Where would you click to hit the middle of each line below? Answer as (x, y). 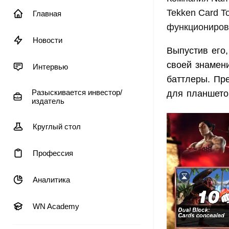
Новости (48, 40)
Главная (47, 14)
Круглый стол (57, 127)
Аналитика (51, 180)
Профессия (53, 153)
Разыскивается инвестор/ (77, 92)
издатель (48, 101)
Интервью (50, 67)
